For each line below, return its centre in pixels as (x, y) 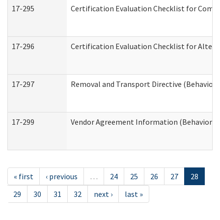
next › (103, 194)
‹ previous (62, 176)
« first (24, 176)
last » (134, 194)
